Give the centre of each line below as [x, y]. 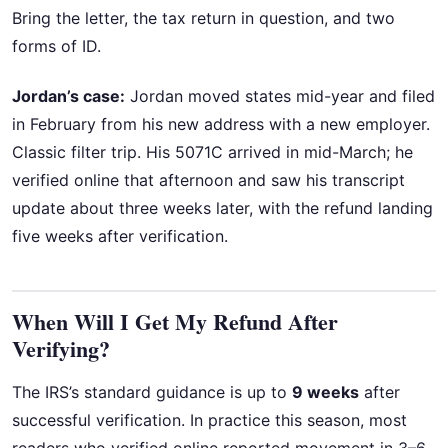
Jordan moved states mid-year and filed [280, 96]
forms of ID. [56, 45]
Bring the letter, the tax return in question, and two [203, 17]
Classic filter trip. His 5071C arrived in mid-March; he [212, 152]
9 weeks [325, 392]
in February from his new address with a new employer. [221, 124]
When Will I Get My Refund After [175, 322]
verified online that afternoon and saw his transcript [208, 180]
